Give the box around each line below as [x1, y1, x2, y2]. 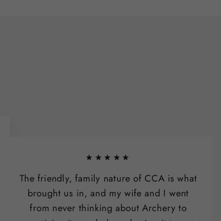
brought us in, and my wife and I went [28, 186, 189, 200]
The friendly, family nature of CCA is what [19, 171, 197, 185]
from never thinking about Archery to [30, 201, 187, 215]
